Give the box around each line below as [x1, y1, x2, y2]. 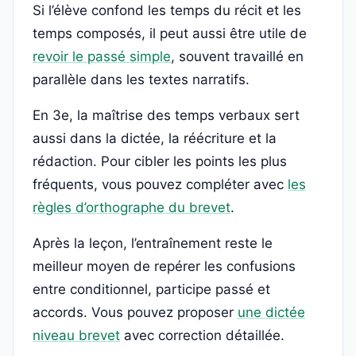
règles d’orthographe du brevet [33, 199, 230, 216]
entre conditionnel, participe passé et [33, 281, 270, 298]
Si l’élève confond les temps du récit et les [33, 2, 301, 19]
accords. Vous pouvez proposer [33, 304, 238, 321]
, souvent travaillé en [171, 48, 304, 65]
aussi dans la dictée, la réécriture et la [33, 130, 277, 147]
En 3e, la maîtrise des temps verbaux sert [33, 107, 300, 124]
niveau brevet [33, 327, 120, 344]
